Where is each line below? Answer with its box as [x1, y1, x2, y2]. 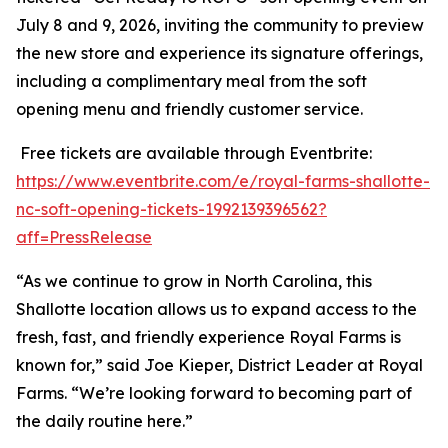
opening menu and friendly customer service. [16, 99, 363, 119]
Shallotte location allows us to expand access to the [16, 299, 417, 319]
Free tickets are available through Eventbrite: [16, 143, 372, 163]
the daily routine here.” [16, 411, 193, 431]
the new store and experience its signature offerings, [16, 43, 423, 63]
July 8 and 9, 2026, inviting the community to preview [16, 15, 424, 35]
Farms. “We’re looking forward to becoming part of [16, 383, 412, 403]
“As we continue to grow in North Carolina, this [16, 271, 372, 291]
